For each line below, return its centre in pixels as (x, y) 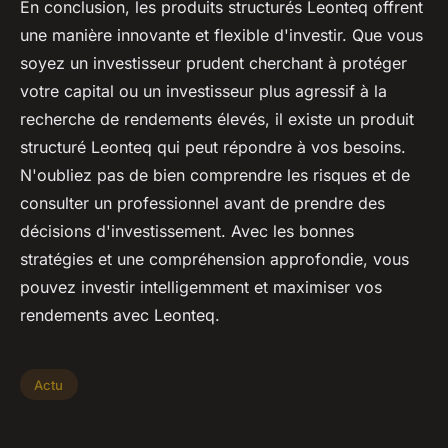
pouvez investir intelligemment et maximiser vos (201, 286)
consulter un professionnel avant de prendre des (202, 202)
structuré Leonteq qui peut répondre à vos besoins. (213, 146)
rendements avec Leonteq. (120, 314)
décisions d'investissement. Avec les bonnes (187, 230)
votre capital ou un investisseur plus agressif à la (203, 90)
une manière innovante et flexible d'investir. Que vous (221, 34)
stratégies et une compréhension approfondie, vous (214, 258)
